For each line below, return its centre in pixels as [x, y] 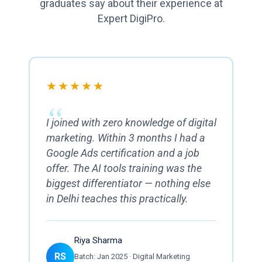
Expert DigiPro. [131, 18]
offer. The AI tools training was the [124, 168]
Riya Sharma [98, 240]
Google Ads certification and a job [123, 153]
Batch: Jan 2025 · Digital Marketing [132, 256]
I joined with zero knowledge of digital [131, 123]
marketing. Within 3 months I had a [125, 138]
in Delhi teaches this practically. [117, 199]
